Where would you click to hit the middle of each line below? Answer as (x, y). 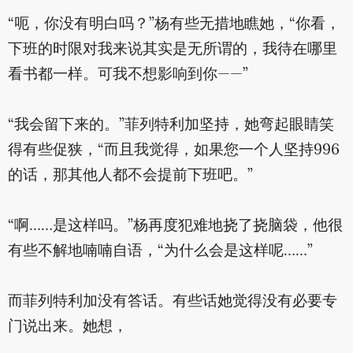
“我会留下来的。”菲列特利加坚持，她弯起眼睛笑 (171, 125)
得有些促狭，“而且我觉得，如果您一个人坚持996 (173, 150)
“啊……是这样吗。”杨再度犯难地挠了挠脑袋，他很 (175, 226)
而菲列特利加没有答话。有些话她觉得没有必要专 (172, 301)
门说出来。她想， (67, 327)
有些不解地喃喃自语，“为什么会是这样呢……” (160, 251)
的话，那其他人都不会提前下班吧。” (130, 175)
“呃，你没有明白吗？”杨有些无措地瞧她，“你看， (174, 24)
